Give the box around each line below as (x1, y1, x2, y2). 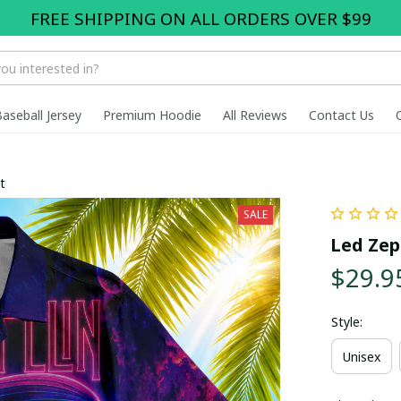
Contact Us (309, 106, 374, 124)
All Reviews (223, 106, 287, 124)
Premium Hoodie (103, 106, 201, 124)
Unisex (342, 347, 380, 365)
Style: (330, 313, 363, 330)
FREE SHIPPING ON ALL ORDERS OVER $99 (30, 6, 371, 30)
